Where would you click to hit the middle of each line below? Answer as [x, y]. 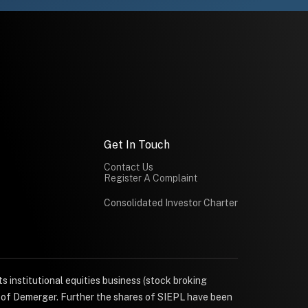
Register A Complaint [150, 178]
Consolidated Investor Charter [170, 202]
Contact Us [128, 167]
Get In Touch [136, 144]
